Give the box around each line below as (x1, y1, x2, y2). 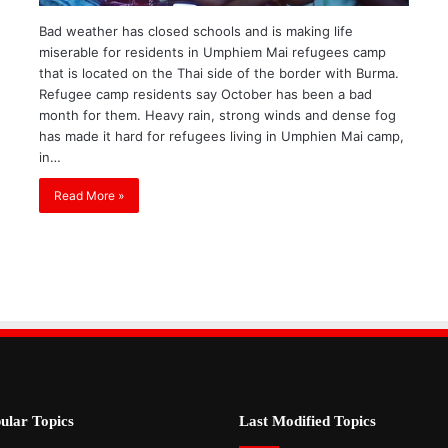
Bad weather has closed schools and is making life (39, 23, 354, 40)
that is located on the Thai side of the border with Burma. (39, 65, 400, 82)
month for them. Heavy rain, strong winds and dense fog (39, 107, 397, 124)
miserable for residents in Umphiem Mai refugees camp (39, 44, 387, 61)
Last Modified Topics (239, 413, 376, 430)
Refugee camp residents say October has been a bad (39, 86, 373, 103)
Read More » (54, 188, 125, 204)
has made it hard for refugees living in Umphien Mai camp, (39, 128, 405, 145)
